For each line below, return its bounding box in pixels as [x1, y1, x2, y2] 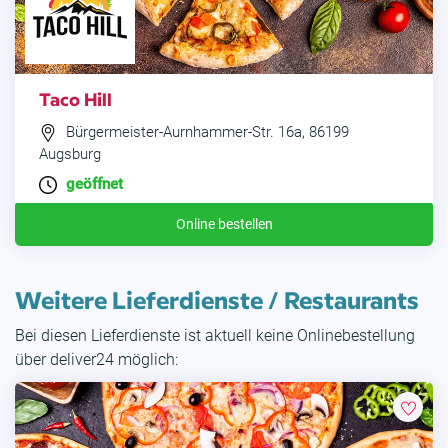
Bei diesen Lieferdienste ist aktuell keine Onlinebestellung [15, 326, 415, 346]
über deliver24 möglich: [15, 350, 178, 370]
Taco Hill [39, 86, 112, 111]
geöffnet [66, 175, 123, 194]
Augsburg [39, 145, 101, 164]
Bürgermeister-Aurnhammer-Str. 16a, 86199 [62, 123, 349, 141]
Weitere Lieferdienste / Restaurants [15, 282, 419, 316]
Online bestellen [175, 216, 273, 233]
